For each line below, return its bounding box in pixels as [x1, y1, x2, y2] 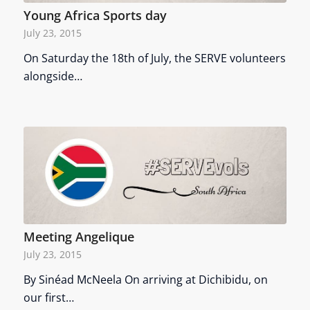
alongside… [23, 69, 82, 84]
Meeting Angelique [23, 228, 134, 246]
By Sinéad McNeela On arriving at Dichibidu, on [23, 272, 268, 288]
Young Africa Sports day [23, 7, 167, 24]
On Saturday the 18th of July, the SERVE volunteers [23, 51, 286, 66]
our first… [23, 290, 74, 306]
